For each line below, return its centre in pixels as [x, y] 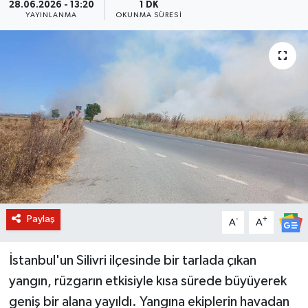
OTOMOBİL [69, 59]
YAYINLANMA [52, 15]
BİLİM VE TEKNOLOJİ [94, 24]
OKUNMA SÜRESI [148, 15]
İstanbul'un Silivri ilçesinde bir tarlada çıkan [132, 261]
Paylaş [41, 219]
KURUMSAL [69, 95]
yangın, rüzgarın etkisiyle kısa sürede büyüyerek [147, 282]
